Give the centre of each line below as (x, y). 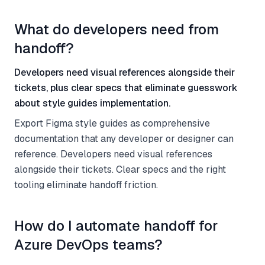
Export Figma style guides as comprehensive (112, 123)
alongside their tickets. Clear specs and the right (120, 169)
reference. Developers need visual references (113, 154)
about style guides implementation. (92, 103)
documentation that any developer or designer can (124, 139)
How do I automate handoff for (116, 226)
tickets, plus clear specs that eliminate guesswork (126, 88)
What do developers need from (117, 29)
